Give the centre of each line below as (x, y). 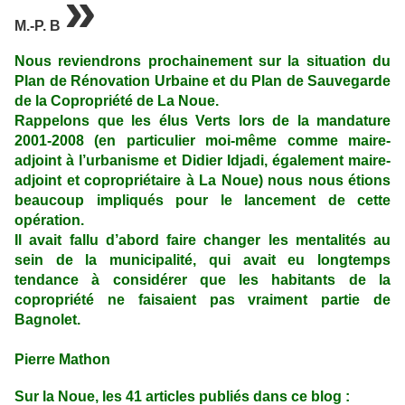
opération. (49, 221)
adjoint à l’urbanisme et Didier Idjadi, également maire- (202, 161)
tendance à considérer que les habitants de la (202, 280)
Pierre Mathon (62, 360)
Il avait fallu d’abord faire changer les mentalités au (202, 240)
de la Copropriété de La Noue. (117, 101)
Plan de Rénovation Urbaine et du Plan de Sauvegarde (202, 81)
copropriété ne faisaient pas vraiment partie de (202, 300)
